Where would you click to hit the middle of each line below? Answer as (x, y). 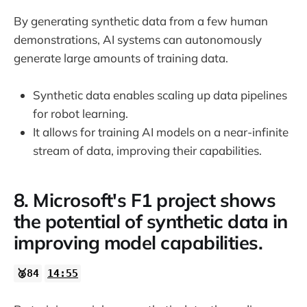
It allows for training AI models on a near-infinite (161, 132)
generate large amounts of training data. (121, 58)
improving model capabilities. (138, 242)
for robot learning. (81, 114)
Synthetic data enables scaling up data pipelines (160, 95)
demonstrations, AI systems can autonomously (138, 40)
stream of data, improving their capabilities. (147, 151)
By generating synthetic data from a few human (141, 21)
